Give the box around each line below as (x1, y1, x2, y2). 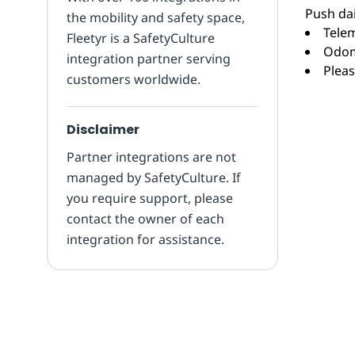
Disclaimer (67, 120, 139, 139)
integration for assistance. (67, 231, 224, 248)
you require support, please (67, 189, 233, 207)
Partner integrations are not (67, 148, 236, 166)
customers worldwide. (67, 71, 200, 88)
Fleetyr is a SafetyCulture (67, 29, 215, 47)
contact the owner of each (67, 210, 224, 227)
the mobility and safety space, (67, 9, 245, 26)
